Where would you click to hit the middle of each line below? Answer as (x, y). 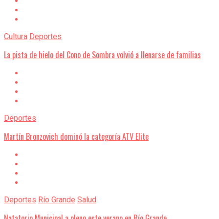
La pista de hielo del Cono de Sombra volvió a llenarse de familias (102, 55)
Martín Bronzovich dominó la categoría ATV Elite (76, 137)
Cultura (16, 37)
